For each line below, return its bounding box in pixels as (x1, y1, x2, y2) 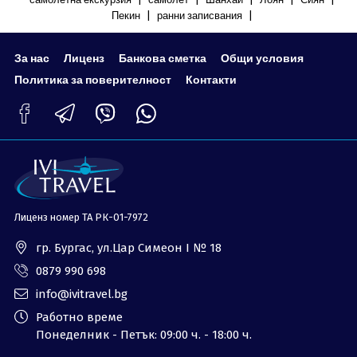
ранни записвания (156, 9, 242, 22)
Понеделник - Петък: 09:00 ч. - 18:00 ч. (35, 328, 252, 342)
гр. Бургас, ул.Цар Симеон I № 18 (35, 241, 222, 255)
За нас (14, 51, 49, 65)
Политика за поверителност (14, 73, 171, 86)
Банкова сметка (118, 51, 206, 65)
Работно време (35, 310, 123, 324)
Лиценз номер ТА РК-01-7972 (14, 211, 148, 223)
